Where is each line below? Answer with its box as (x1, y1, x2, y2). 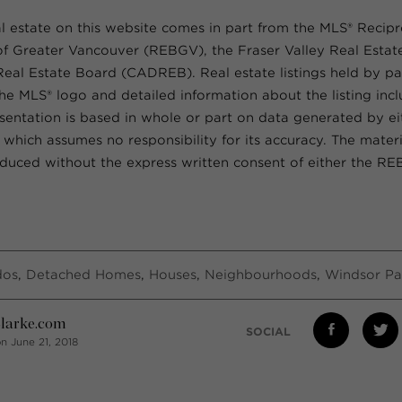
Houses (149, 267, 197, 282)
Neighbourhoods (205, 267, 317, 282)
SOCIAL (246, 325, 291, 339)
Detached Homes (26, 267, 141, 282)
